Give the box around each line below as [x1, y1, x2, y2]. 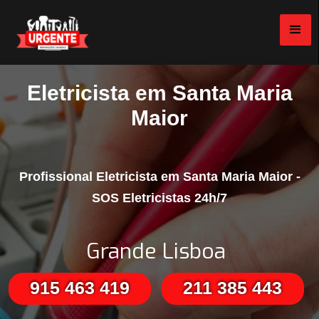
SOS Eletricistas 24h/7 [92, 191, 227, 206]
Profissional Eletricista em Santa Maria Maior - [19, 169, 300, 184]
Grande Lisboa [86, 237, 226, 266]
